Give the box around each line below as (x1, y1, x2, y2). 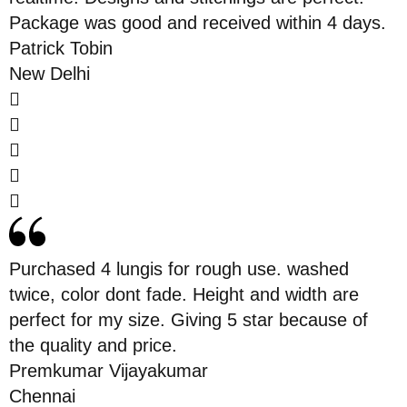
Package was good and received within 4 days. (9, 12, 386, 33)
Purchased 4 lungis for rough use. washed (9, 258, 349, 279)
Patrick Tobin (9, 37, 113, 58)
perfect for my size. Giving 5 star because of (9, 309, 368, 330)
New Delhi (9, 63, 90, 84)
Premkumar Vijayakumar (9, 360, 208, 381)
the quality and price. (9, 334, 177, 355)
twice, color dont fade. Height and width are (9, 283, 359, 304)
